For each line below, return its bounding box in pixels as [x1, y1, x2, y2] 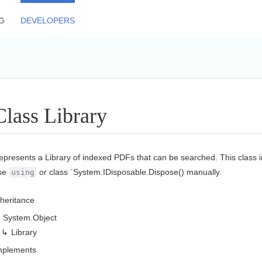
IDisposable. [102, 167, 149, 177]
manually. [184, 167, 222, 177]
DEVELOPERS [20, 15, 75, 25]
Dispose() [148, 167, 184, 177]
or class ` [36, 167, 73, 177]
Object [32, 212, 57, 222]
